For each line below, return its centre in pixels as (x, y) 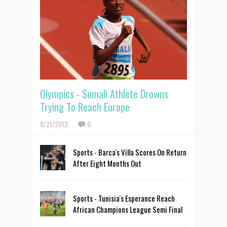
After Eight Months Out (107, 163)
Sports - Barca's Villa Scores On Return (130, 152)
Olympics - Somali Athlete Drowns (104, 93)
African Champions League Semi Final (128, 209)
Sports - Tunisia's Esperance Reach (124, 198)
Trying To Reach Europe (85, 107)
